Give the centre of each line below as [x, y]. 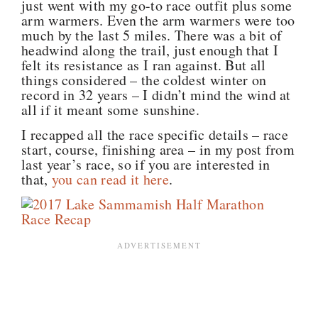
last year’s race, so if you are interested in [146, 165]
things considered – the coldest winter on [144, 79]
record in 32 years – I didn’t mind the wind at [156, 94]
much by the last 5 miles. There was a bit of [152, 35]
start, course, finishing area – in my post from [158, 150]
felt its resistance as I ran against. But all [144, 65]
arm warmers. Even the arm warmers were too [158, 20]
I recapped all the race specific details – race [155, 135]
